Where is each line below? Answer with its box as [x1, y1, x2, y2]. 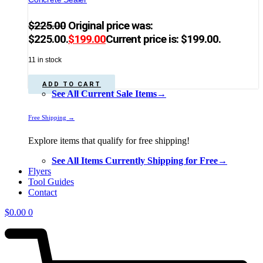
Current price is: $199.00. [106, 32, 221, 46]
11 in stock [28, 55, 62, 64]
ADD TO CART [42, 80, 101, 88]
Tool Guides [28, 176, 74, 187]
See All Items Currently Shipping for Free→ [52, 155, 227, 166]
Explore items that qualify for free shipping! [28, 135, 190, 146]
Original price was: [68, 18, 153, 32]
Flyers [28, 166, 51, 176]
